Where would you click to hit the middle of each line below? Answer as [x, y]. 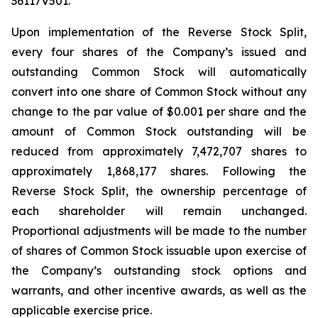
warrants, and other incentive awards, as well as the [159, 290]
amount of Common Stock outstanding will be [159, 131]
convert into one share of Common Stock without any [159, 92]
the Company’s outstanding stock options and [159, 270]
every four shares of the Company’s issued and [159, 52]
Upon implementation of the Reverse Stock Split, [159, 32]
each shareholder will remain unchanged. [159, 211]
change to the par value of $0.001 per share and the [159, 111]
